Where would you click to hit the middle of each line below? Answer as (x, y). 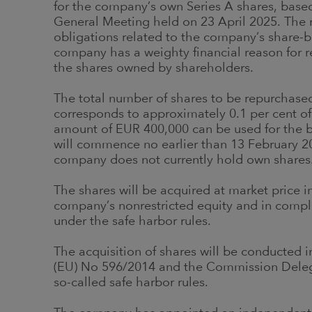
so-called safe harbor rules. (131, 282)
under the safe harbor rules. (132, 220)
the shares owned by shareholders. (154, 67)
